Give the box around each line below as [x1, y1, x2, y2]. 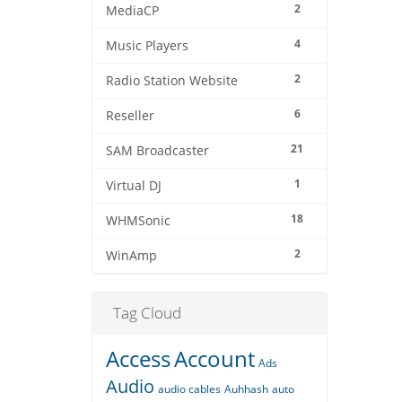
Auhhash [224, 381, 268, 398]
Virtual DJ [106, 178, 162, 195]
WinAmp [106, 248, 157, 265]
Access [106, 344, 170, 374]
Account [174, 344, 255, 374]
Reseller [106, 108, 154, 125]
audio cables [158, 381, 221, 398]
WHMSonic [106, 213, 170, 230]
